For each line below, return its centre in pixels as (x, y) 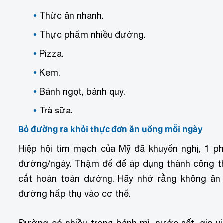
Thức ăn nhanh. (71, 15)
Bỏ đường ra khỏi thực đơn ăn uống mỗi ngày (111, 129)
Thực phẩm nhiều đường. (93, 34)
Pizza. (52, 53)
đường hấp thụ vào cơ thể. (75, 193)
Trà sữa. (56, 110)
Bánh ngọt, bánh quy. (82, 91)
